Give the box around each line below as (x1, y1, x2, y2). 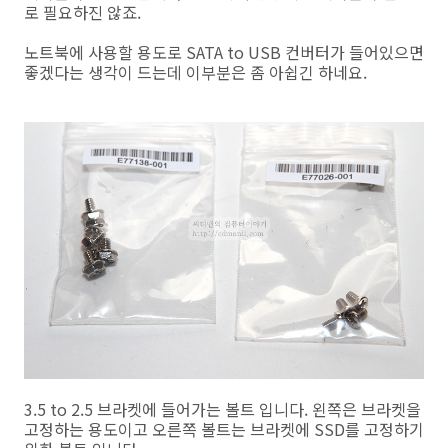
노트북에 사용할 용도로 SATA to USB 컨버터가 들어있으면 (24, 39, 424, 64)
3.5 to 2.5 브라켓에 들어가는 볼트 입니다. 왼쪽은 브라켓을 (24, 396, 421, 421)
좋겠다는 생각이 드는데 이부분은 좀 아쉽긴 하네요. (24, 59, 367, 84)
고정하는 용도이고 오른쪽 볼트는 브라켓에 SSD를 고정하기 (24, 416, 424, 441)
